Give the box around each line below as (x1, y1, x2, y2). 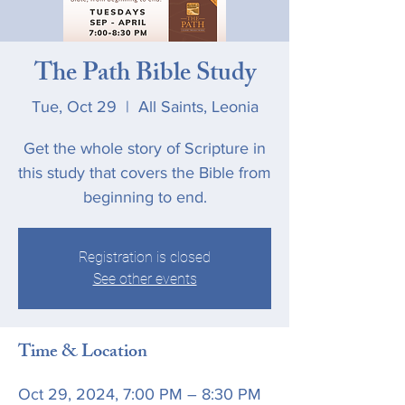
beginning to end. (82, 188, 207, 206)
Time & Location (18, 337, 147, 369)
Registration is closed (79, 249, 211, 266)
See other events (92, 270, 197, 287)
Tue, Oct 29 (31, 98, 117, 116)
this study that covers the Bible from (18, 164, 271, 182)
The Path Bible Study (33, 53, 256, 98)
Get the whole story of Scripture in (24, 139, 266, 157)
